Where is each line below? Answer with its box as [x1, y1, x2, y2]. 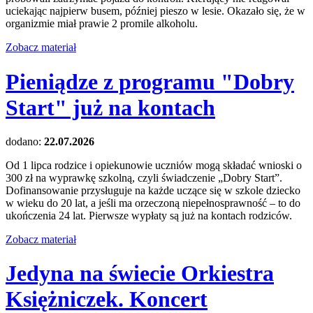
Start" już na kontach [6, 94, 215, 120]
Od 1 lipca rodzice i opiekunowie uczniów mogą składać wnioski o [6, 159, 302, 171]
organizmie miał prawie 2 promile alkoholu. [6, 17, 198, 30]
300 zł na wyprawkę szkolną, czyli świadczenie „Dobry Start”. [6, 171, 282, 184]
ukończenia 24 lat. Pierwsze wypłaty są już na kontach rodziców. [6, 209, 292, 221]
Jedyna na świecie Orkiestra [6, 261, 274, 286]
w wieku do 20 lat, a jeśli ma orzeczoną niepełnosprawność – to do [6, 196, 300, 209]
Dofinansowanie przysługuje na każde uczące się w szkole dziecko [6, 184, 300, 196]
